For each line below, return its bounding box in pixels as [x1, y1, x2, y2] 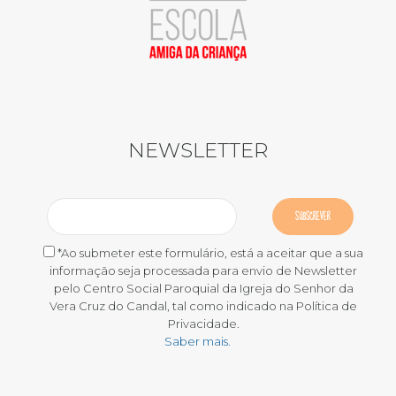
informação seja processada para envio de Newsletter [49, 263, 358, 278]
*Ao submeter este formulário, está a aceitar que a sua [57, 246, 364, 261]
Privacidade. [167, 316, 240, 331]
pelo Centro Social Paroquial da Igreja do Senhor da [53, 281, 354, 296]
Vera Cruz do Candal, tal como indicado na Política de [49, 299, 358, 314]
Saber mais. [164, 334, 232, 349]
